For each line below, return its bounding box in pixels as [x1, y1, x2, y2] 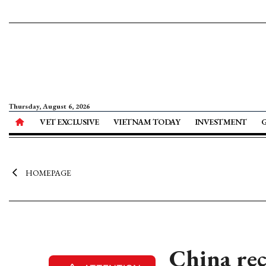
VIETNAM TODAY [113, 116, 180, 127]
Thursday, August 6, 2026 [9, 102, 90, 111]
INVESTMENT [194, 116, 247, 127]
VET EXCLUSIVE [40, 116, 99, 127]
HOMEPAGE [25, 167, 71, 178]
